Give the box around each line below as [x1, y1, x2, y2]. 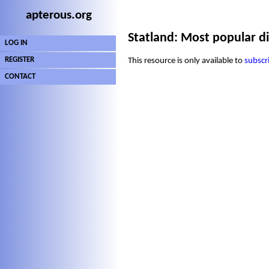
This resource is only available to [128, 56, 244, 65]
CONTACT [5, 73, 35, 80]
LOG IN [5, 39, 28, 47]
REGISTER [5, 56, 34, 64]
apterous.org [25, 9, 92, 22]
